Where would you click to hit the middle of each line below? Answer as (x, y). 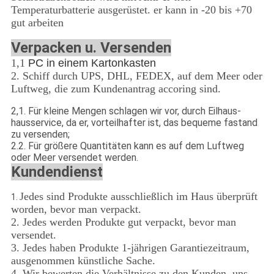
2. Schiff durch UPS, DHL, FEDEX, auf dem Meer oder (136, 76)
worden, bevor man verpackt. (76, 209)
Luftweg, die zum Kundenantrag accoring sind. (116, 89)
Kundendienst (57, 172)
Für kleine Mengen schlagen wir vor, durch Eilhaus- (134, 111)
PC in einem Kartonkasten (90, 63)
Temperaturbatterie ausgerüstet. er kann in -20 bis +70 (131, 10)
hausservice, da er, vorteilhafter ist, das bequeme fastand (134, 123)
